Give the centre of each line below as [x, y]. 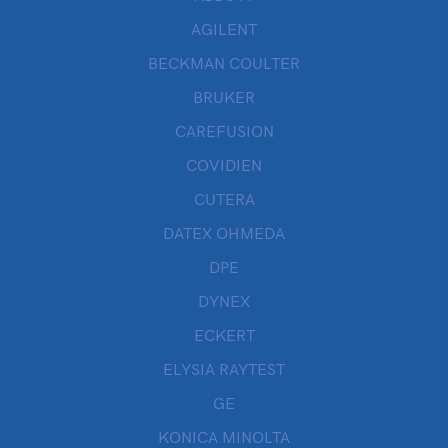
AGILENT [224, 30]
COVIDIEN [224, 166]
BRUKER [224, 98]
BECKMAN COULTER [224, 64]
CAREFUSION [224, 132]
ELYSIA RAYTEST [224, 370]
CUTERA [224, 200]
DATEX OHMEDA [224, 234]
